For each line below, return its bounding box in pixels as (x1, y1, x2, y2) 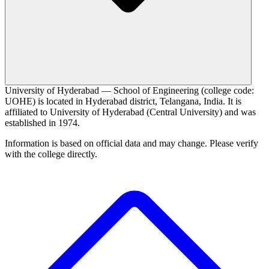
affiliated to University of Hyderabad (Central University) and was (5, 107, 256, 118)
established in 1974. (5, 118, 80, 128)
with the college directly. (5, 149, 97, 160)
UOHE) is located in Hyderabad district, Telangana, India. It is (5, 96, 241, 107)
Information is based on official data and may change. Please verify (5, 138, 258, 149)
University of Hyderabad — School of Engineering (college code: (5, 85, 254, 96)
